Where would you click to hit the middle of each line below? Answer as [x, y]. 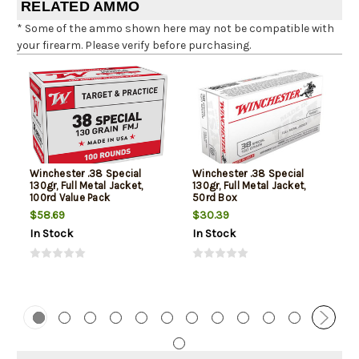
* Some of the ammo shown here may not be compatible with [175, 29]
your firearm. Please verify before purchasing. [134, 46]
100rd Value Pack [70, 198]
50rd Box [215, 198]
